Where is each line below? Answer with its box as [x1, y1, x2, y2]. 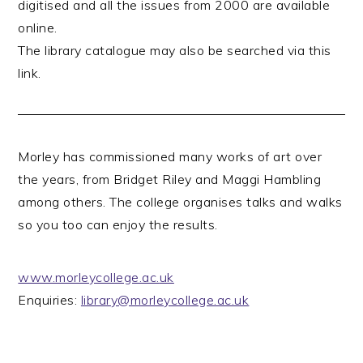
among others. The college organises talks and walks [18, 194, 343, 210]
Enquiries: [18, 292, 81, 308]
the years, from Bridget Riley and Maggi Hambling [18, 171, 322, 187]
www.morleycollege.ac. [18, 269, 160, 285]
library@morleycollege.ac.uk [80, 292, 250, 308]
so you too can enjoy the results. [18, 216, 218, 233]
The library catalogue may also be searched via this [18, 42, 331, 58]
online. [18, 19, 58, 36]
